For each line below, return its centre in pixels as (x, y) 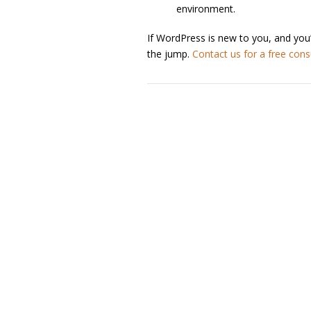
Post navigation (180, 103)
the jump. (170, 53)
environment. (206, 9)
